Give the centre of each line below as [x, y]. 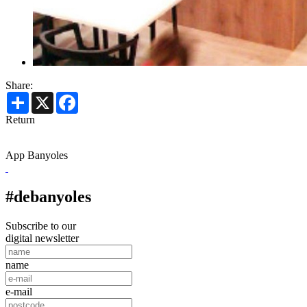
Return [20, 120]
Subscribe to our [41, 226]
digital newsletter [42, 238]
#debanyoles [48, 197]
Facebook [99, 97]
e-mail [19, 292]
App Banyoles [37, 156]
